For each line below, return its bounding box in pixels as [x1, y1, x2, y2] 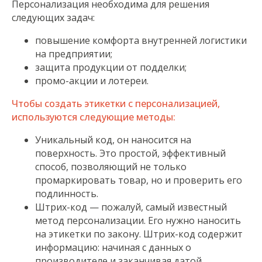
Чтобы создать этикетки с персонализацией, [12, 97, 220, 110]
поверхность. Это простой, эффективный [35, 147, 226, 160]
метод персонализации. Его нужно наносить [35, 214, 241, 227]
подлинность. [35, 187, 98, 200]
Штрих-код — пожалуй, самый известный [35, 201, 227, 213]
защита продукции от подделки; [35, 61, 187, 74]
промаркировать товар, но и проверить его [35, 174, 242, 187]
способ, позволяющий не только [35, 160, 187, 173]
